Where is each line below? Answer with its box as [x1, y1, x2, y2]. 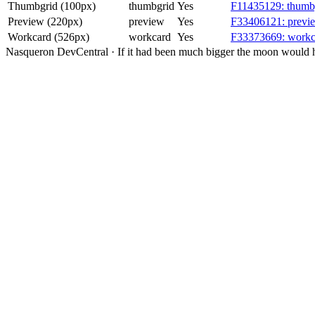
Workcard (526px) [8, 31, 89, 44]
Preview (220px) [8, 15, 82, 28]
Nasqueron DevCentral [6, 46, 108, 58]
